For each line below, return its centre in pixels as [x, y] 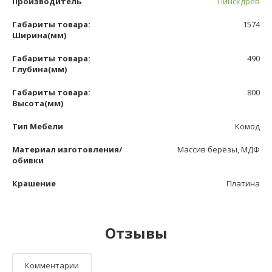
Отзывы [136, 233]
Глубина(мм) [39, 70]
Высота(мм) [38, 104]
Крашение [34, 184]
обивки [28, 161]
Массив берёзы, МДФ [219, 150]
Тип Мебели [38, 127]
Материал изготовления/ [67, 150]
